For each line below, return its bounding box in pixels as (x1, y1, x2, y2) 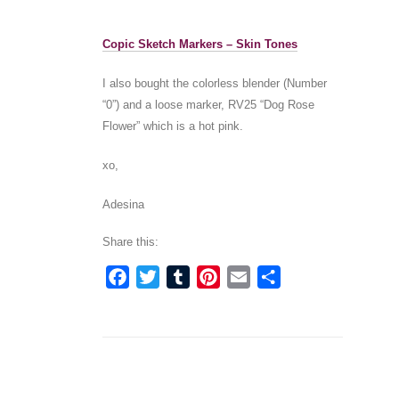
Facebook (128, 268, 197, 284)
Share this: (102, 234, 159, 248)
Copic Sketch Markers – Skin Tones (102, 37, 297, 51)
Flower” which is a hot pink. (102, 118, 243, 133)
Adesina (102, 197, 144, 211)
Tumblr (189, 268, 237, 284)
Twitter (159, 268, 204, 284)
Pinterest (219, 268, 281, 284)
